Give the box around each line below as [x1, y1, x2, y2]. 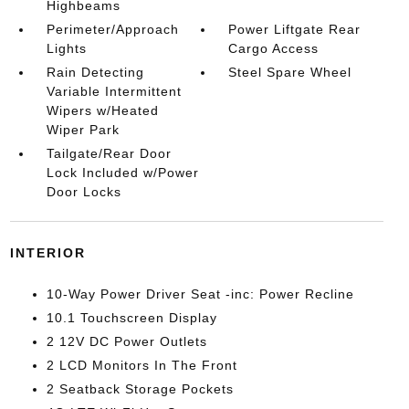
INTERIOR [9, 246, 86, 260]
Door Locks [46, 184, 121, 199]
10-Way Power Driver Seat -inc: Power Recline [46, 287, 354, 301]
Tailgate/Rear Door [46, 146, 172, 161]
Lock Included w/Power [46, 165, 199, 180]
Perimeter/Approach [46, 22, 179, 37]
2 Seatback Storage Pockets [46, 382, 234, 396]
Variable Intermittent [46, 84, 182, 99]
